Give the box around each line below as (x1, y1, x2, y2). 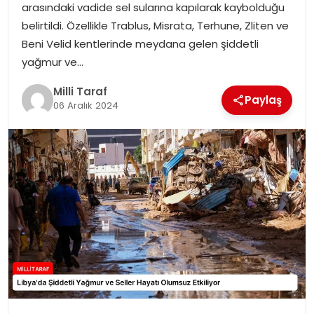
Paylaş (245, 92, 282, 107)
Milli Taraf (53, 84, 107, 100)
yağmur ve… (21, 54, 83, 69)
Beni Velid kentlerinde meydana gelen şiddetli (21, 36, 259, 51)
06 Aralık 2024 (53, 99, 118, 113)
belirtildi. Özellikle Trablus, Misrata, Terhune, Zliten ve (21, 18, 289, 33)
